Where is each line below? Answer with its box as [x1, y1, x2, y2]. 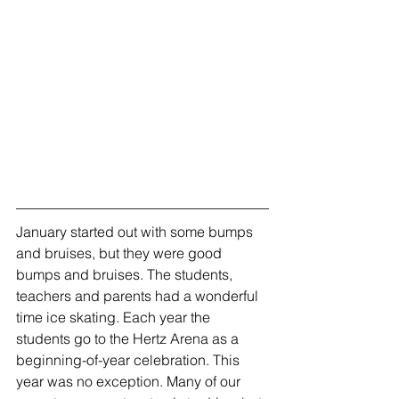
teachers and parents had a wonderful [16, 286, 262, 305]
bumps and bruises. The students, [16, 265, 236, 283]
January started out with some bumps [16, 222, 256, 240]
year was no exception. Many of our [16, 371, 244, 390]
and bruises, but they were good [16, 243, 225, 262]
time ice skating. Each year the [16, 307, 214, 326]
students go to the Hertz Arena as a [16, 329, 242, 347]
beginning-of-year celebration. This [16, 350, 243, 369]
